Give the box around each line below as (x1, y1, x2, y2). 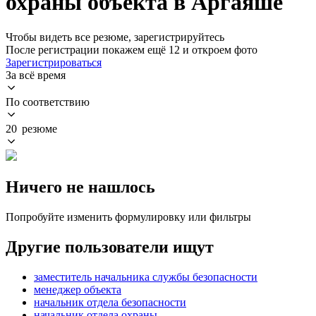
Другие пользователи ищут (6, 237, 214, 256)
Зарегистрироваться (6, 56, 102, 68)
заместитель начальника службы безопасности (34, 270, 257, 283)
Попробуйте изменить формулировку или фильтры (6, 210, 251, 223)
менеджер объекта (34, 283, 121, 296)
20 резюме (6, 122, 57, 135)
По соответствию (6, 95, 90, 108)
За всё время (6, 68, 66, 81)
